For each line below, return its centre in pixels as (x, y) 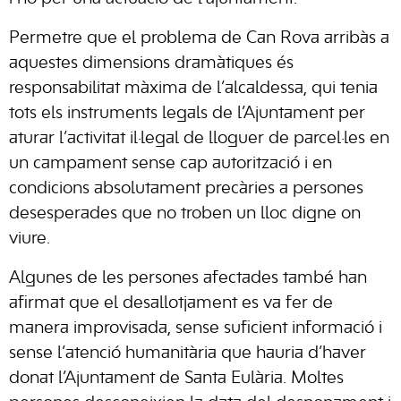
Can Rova (285, 38)
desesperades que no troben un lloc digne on (185, 213)
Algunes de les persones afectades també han (188, 278)
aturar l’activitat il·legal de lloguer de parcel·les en (199, 138)
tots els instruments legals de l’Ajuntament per (187, 113)
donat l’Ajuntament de (97, 378)
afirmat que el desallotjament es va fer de (171, 303)
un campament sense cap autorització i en (171, 163)
